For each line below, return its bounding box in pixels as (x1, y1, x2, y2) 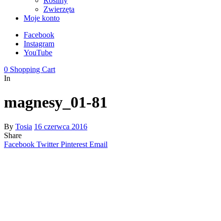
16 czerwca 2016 (34, 122, 87, 131)
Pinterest (61, 140, 87, 148)
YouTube (24, 48, 52, 57)
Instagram (24, 39, 54, 48)
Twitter (37, 140, 59, 148)
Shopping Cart (10, 65, 55, 74)
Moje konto (24, 14, 60, 22)
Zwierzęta (43, 5, 74, 13)
